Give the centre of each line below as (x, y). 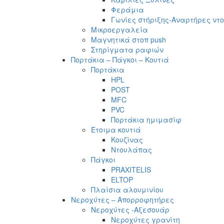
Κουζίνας (127, 139)
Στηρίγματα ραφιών (127, 49)
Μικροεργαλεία (119, 29)
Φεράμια (127, 9)
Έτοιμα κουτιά (116, 129)
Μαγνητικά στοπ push (128, 39)
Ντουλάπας (131, 149)
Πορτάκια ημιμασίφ (146, 119)
